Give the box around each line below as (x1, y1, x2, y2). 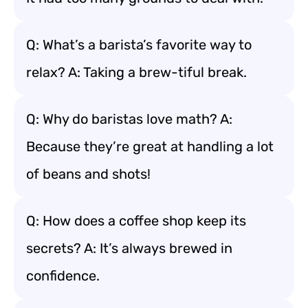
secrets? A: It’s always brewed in (26, 240, 232, 256)
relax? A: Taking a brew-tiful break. (26, 64, 247, 80)
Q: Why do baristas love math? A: (26, 111, 232, 127)
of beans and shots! (26, 166, 151, 182)
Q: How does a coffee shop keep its (26, 212, 246, 229)
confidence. (26, 267, 100, 284)
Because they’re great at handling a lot (26, 138, 274, 155)
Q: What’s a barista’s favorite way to (26, 36, 252, 53)
